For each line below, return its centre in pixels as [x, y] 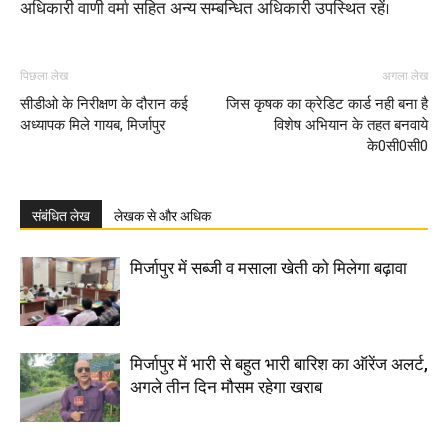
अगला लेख [405, 75]
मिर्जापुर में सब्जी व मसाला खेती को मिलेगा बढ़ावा [268, 267]
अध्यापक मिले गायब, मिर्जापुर [93, 124]
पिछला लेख [44, 75]
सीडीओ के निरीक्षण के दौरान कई [104, 103]
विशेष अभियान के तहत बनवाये [351, 124]
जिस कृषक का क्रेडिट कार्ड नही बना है [327, 103]
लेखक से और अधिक [162, 215]
